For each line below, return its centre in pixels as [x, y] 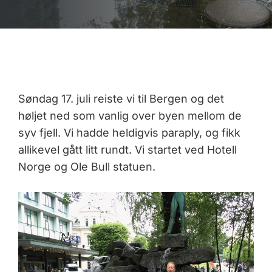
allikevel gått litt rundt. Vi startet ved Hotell [127, 149]
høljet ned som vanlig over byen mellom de [130, 115]
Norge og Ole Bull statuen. [87, 166]
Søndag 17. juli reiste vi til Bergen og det [121, 98]
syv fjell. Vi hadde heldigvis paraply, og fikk [129, 132]
